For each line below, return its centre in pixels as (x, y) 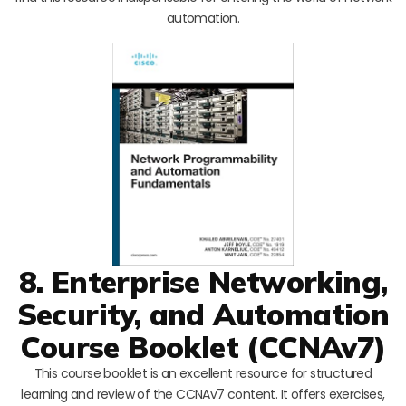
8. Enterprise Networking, (203, 282)
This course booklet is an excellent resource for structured (203, 374)
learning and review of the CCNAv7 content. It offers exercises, (203, 395)
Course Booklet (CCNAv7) (203, 347)
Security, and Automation (203, 314)
